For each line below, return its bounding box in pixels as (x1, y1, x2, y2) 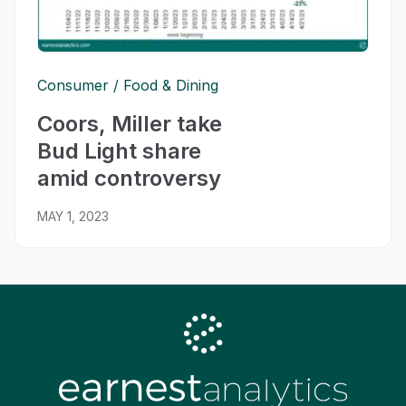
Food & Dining (123, 75, 218, 94)
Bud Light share (37, 137, 201, 164)
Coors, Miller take (37, 110, 222, 137)
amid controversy (37, 164, 221, 191)
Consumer (37, 75, 109, 94)
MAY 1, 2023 (37, 208, 109, 224)
